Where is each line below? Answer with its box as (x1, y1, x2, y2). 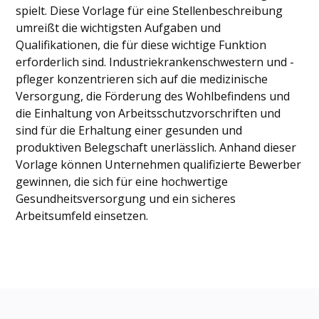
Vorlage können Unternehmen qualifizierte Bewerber (16, 157, 302, 172)
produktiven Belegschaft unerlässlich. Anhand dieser (16, 140, 297, 155)
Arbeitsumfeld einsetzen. (16, 208, 149, 224)
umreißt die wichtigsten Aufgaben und (16, 20, 221, 36)
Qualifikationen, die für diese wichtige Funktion (16, 37, 267, 53)
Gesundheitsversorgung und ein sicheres (16, 191, 236, 206)
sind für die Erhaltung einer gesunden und (16, 122, 243, 138)
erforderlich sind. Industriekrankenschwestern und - (16, 54, 295, 70)
